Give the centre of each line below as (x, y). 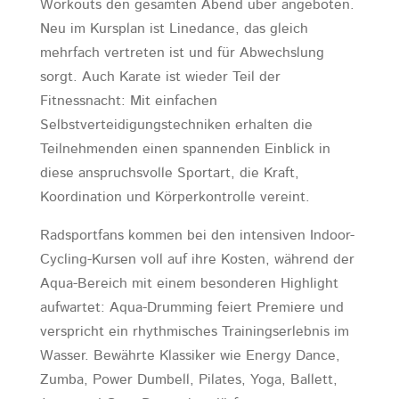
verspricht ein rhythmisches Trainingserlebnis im (194, 332)
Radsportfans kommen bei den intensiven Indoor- (197, 236)
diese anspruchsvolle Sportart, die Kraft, (169, 173)
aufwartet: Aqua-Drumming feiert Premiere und (191, 308)
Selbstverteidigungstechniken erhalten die (176, 125)
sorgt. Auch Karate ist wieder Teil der (160, 77)
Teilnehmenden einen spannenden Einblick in (185, 149)
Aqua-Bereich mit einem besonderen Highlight (189, 284)
